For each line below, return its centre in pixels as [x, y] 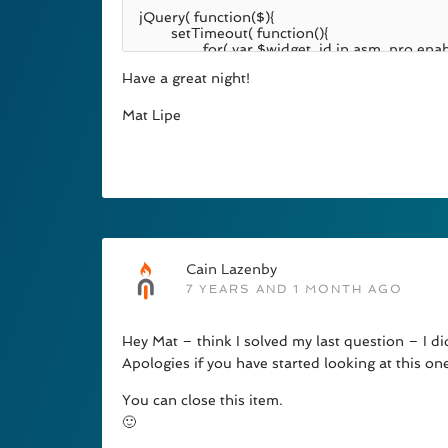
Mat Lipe [151, 115]
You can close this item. [202, 400]
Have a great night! [186, 78]
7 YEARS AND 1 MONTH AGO [294, 289]
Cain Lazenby [231, 269]
